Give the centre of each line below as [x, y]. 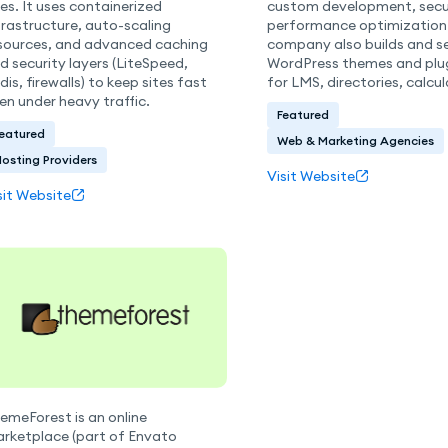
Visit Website [310, 175]
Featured [302, 115]
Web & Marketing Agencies [355, 141]
